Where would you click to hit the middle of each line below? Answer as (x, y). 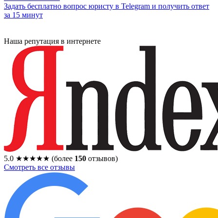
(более (63, 159)
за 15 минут (23, 15)
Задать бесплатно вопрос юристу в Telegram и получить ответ (107, 6)
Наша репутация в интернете (52, 41)
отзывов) (102, 159)
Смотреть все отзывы (39, 167)
